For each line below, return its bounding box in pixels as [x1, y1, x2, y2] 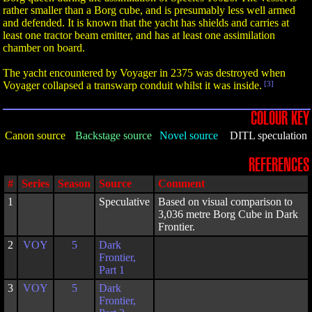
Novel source [159, 130, 218, 141]
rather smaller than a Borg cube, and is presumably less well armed [3, 4, 295, 16]
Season [58, 178, 91, 189]
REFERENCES [249, 157, 309, 174]
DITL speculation [230, 130, 307, 141]
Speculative [99, 196, 150, 208]
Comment [158, 178, 205, 189]
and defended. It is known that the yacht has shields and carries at [3, 17, 289, 29]
